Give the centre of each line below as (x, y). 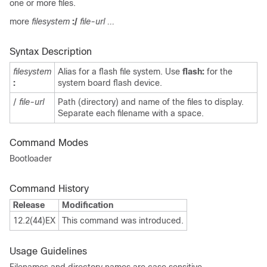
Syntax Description (51, 52)
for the (218, 72)
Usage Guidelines (48, 251)
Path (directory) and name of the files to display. (151, 102)
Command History (49, 189)
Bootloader (31, 159)
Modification (88, 205)
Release (29, 205)
